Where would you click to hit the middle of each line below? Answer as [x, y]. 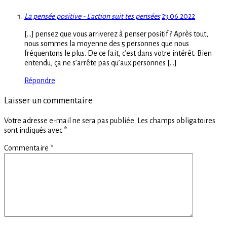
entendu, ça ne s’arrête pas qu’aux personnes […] [101, 63]
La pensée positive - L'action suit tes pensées [92, 16]
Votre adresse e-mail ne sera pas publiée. [70, 120]
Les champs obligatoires [176, 120]
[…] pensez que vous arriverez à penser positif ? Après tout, [116, 34]
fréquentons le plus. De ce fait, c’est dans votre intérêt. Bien [118, 53]
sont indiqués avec [34, 130]
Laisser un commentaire [48, 101]
